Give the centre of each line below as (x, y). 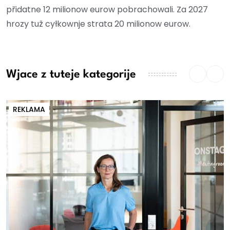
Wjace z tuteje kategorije (71, 74)
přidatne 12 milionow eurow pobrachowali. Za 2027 (107, 10)
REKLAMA (29, 110)
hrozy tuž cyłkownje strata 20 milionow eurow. (98, 24)
